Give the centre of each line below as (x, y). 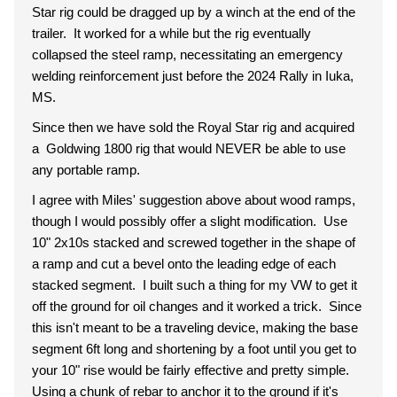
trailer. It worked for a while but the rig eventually (171, 33)
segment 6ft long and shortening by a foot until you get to (194, 349)
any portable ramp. (88, 170)
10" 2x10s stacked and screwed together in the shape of (194, 242)
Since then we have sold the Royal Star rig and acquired (193, 127)
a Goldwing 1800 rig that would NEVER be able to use (189, 148)
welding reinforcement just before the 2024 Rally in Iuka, (193, 76)
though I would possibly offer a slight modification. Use (190, 221)
